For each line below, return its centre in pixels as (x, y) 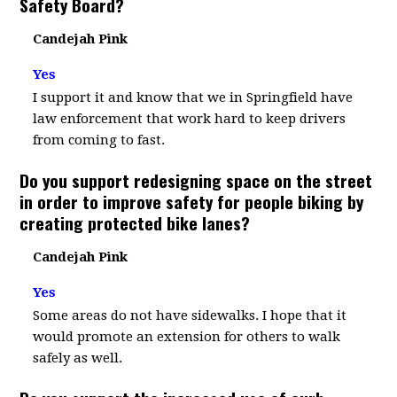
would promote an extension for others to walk (187, 337)
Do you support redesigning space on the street (196, 180)
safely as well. (78, 358)
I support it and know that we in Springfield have (193, 97)
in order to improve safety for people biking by (192, 201)
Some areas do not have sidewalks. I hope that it (190, 315)
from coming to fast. (99, 140)
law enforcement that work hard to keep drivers (190, 119)
